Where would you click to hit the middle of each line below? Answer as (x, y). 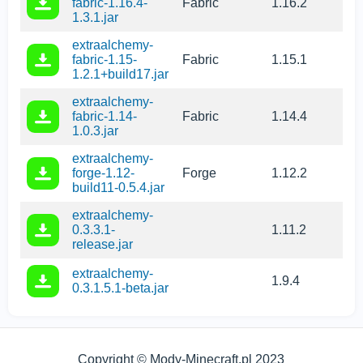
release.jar (102, 245)
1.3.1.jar (95, 18)
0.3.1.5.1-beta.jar (120, 288)
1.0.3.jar (95, 131)
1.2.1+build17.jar (120, 75)
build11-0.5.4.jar (118, 188)
